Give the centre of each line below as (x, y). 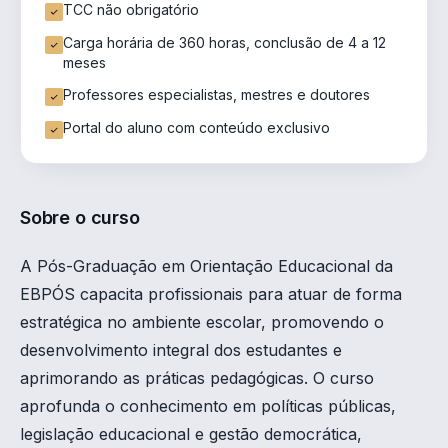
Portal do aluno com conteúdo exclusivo (196, 128)
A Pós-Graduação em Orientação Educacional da (206, 266)
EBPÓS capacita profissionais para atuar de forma (211, 294)
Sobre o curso (80, 218)
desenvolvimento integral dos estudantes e (181, 350)
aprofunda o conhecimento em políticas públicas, (208, 406)
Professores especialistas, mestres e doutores (216, 95)
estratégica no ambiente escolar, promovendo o (202, 322)
